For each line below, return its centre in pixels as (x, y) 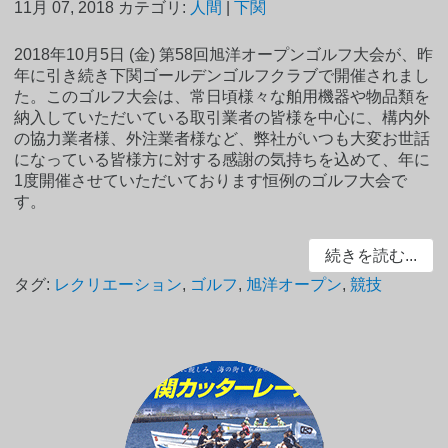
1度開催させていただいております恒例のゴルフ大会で (211, 181)
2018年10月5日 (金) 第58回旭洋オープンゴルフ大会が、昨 (224, 55)
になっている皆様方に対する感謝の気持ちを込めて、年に (222, 160)
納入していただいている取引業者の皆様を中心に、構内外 (222, 118)
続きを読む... (370, 256)
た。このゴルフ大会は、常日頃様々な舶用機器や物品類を (222, 97)
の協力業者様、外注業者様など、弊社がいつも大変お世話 (222, 139)
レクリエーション (118, 284)
